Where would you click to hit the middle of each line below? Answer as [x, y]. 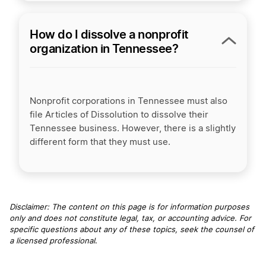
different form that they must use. [100, 142]
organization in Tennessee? [104, 48]
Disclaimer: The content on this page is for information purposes [129, 207]
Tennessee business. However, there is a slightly [133, 128]
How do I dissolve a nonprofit [109, 34]
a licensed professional [52, 241]
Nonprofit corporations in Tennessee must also [129, 101]
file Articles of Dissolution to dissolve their [119, 115]
